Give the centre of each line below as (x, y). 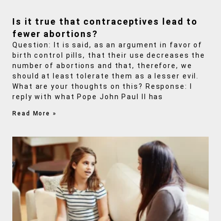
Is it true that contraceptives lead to (105, 21)
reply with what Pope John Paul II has (88, 96)
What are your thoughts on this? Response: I (102, 86)
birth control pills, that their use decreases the (109, 55)
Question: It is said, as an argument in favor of (108, 45)
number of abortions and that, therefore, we (102, 65)
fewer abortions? (55, 34)
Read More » (35, 113)
